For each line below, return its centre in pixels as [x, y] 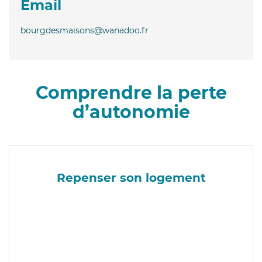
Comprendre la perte [131, 92]
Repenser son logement [131, 177]
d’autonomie [131, 112]
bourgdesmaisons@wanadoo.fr [85, 30]
